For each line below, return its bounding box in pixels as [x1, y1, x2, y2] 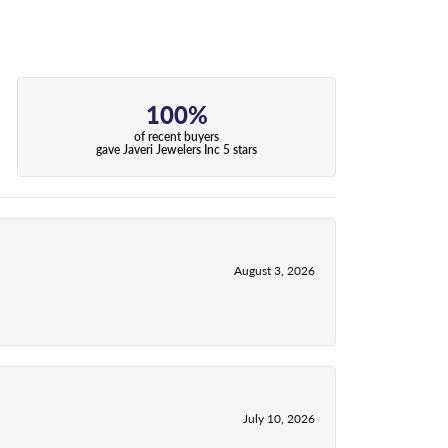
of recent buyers [134, 127, 220, 145]
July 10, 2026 [243, 409, 315, 428]
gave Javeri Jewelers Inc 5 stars [96, 140, 258, 158]
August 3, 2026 [234, 261, 315, 280]
